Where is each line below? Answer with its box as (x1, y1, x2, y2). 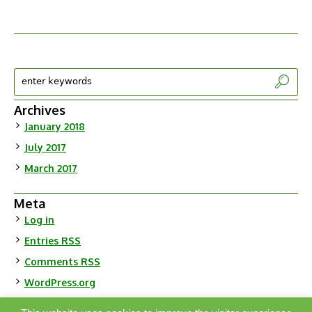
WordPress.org (24, 276, 95, 288)
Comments (24, 255, 81, 267)
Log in (24, 213, 54, 226)
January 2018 (24, 120, 85, 132)
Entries (24, 234, 61, 247)
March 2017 (24, 162, 77, 174)
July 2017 (24, 141, 66, 153)
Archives (14, 102, 65, 118)
